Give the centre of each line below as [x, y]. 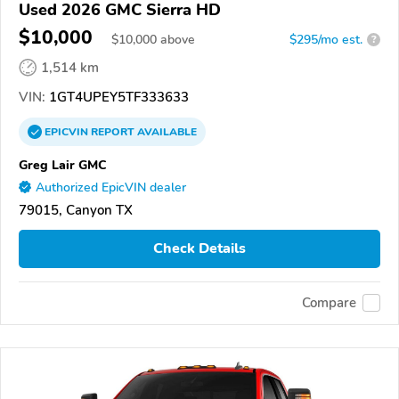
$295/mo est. [326, 39]
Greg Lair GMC [63, 164]
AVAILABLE [166, 131]
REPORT [113, 131]
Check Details [199, 249]
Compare [329, 303]
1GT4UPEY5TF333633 [117, 97]
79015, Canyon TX [76, 210]
